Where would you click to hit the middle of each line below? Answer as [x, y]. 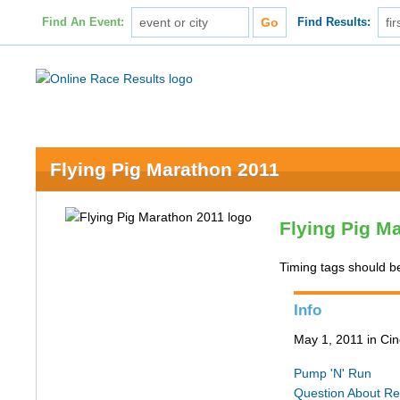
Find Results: [334, 22]
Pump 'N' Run [333, 373]
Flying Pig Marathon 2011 [165, 169]
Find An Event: [83, 22]
